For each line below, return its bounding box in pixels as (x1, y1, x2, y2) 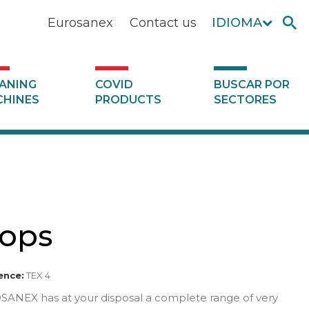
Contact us (129, 15, 197, 30)
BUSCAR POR (213, 78, 290, 91)
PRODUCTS (94, 93, 161, 106)
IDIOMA (211, 15, 262, 30)
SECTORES (213, 93, 277, 106)
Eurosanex (47, 15, 113, 30)
